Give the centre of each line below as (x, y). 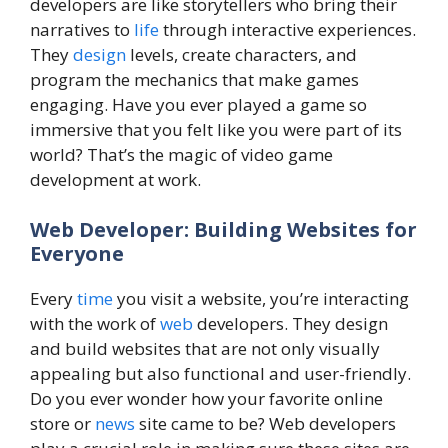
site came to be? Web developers (265, 423)
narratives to (82, 30)
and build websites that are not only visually (205, 348)
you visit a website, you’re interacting (261, 298)
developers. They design (290, 323)
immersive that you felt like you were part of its (216, 130)
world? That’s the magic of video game (181, 155)
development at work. (115, 180)
